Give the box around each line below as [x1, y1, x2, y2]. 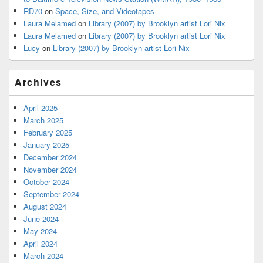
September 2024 [23, 188, 79, 200]
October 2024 [23, 176, 69, 187]
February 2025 [23, 127, 72, 138]
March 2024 [23, 250, 63, 261]
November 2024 [23, 164, 77, 175]
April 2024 [23, 238, 58, 249]
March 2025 [23, 114, 63, 126]
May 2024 [23, 225, 57, 237]
